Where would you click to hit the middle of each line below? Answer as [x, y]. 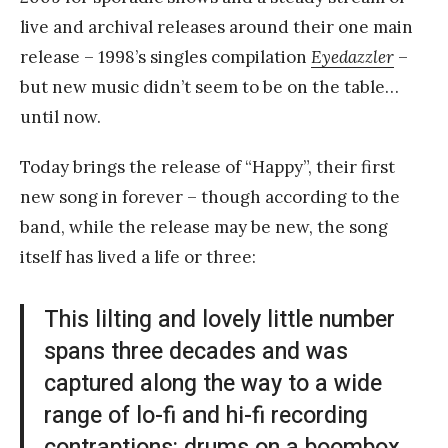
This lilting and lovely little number [219, 319]
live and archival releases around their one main [216, 26]
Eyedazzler [352, 56]
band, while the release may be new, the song [204, 226]
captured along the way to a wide [213, 383]
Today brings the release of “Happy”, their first [207, 166]
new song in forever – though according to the [210, 196]
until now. [60, 116]
